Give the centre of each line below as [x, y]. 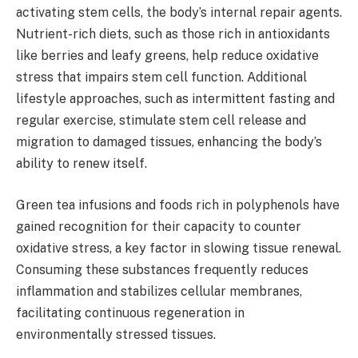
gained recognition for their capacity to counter [159, 226]
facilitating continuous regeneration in [130, 312]
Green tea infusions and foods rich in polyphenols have [178, 205]
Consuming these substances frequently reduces [162, 269]
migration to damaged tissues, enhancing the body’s [169, 142]
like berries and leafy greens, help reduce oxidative [167, 56]
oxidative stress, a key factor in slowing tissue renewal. [179, 248]
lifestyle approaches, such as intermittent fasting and [175, 99]
